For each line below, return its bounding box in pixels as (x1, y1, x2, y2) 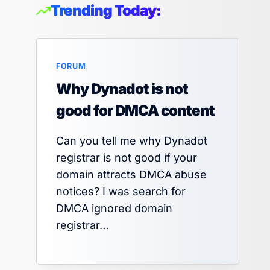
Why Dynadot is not (56, 80, 189, 98)
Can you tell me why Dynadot (56, 134, 208, 148)
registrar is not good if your (56, 151, 198, 165)
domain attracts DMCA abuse (56, 168, 207, 181)
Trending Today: (51, 2, 162, 20)
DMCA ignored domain (56, 202, 173, 215)
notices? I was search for (56, 185, 186, 198)
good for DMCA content (56, 102, 215, 120)
